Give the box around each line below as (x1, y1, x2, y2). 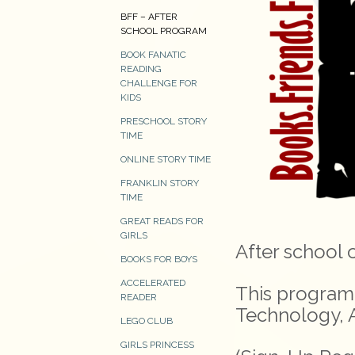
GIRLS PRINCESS (120, 339, 194, 350)
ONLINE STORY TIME (120, 154, 211, 165)
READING (120, 63, 162, 74)
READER (120, 292, 157, 303)
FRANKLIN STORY (120, 177, 199, 189)
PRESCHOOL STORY (120, 116, 207, 127)
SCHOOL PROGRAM (120, 25, 207, 36)
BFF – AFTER (120, 11, 177, 22)
